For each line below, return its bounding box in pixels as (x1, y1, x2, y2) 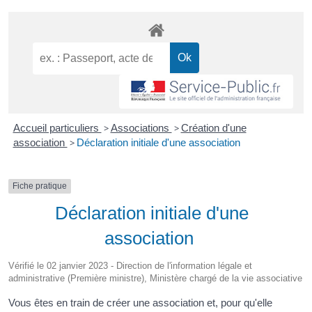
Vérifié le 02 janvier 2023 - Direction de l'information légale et (8, 260, 252, 271)
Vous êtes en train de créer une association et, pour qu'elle (8, 296, 272, 309)
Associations (110, 122, 172, 134)
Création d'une (180, 122, 247, 134)
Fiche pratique (13, 181, 67, 192)
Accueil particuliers (13, 122, 102, 134)
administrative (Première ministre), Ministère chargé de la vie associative (8, 272, 302, 283)
